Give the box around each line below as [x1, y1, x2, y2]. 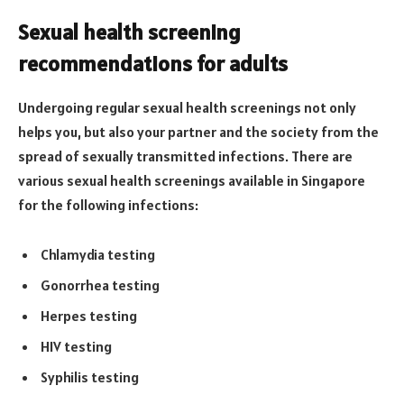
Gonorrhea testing [41, 276, 160, 295]
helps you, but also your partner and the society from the [18, 122, 379, 141]
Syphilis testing [41, 368, 139, 387]
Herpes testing [41, 307, 137, 326]
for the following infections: [18, 195, 198, 214]
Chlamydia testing [41, 245, 155, 264]
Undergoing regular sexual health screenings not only [18, 97, 356, 116]
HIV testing [41, 337, 112, 356]
